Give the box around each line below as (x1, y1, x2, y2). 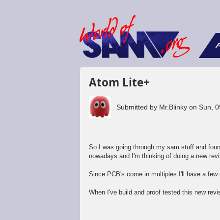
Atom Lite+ (89, 74, 150, 90)
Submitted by (116, 103, 160, 111)
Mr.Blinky (159, 103, 188, 111)
